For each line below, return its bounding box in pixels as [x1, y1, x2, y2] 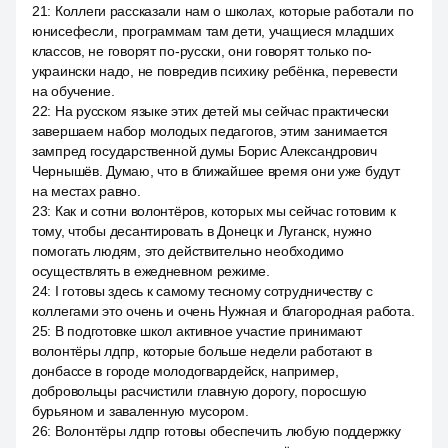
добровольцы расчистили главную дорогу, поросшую [32, 383, 367, 399]
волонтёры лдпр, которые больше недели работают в [32, 343, 372, 359]
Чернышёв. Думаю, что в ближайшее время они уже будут [32, 163, 400, 179]
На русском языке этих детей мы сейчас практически [54, 103, 390, 119]
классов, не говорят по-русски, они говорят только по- [32, 43, 373, 59]
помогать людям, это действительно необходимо [32, 243, 344, 259]
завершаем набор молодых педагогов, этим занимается [32, 123, 389, 139]
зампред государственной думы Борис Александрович [32, 143, 377, 159]
